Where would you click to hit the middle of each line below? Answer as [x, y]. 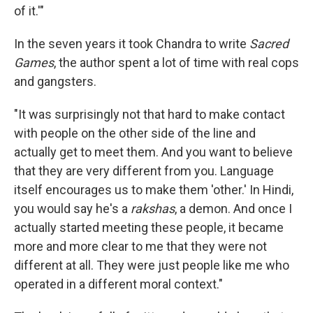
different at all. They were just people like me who [152, 265]
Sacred [269, 44]
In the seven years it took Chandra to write [132, 44]
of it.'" [29, 11]
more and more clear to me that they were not [140, 246]
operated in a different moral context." [118, 284]
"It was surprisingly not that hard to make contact [150, 114]
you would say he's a [72, 209]
